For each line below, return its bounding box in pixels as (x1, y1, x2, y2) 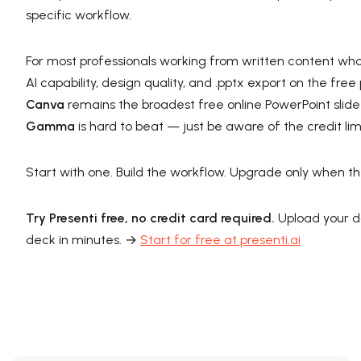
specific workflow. (26, 6, 131, 23)
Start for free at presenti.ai (140, 231, 301, 247)
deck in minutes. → (26, 231, 140, 247)
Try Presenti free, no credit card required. (26, 210, 275, 226)
